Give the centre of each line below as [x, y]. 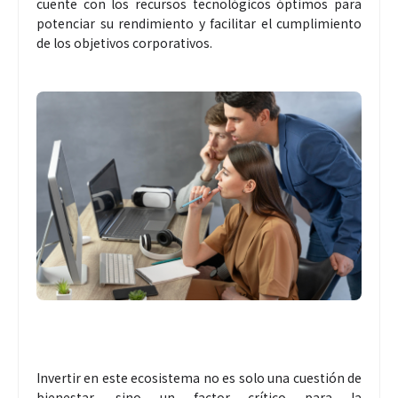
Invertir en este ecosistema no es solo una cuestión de [199, 377]
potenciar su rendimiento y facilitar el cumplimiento [199, 23]
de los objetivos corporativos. [124, 42]
